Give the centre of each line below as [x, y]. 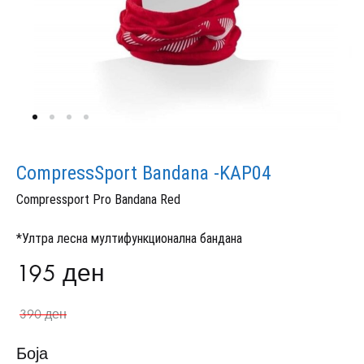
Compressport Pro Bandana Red [98, 199]
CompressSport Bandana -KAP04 [144, 173]
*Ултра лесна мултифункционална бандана [129, 238]
